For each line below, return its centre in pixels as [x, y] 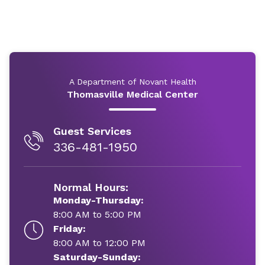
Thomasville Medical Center [132, 94]
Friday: [70, 229]
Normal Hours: [91, 187]
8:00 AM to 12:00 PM [99, 243]
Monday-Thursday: [98, 200]
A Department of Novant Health [132, 82]
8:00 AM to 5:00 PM [97, 214]
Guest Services [92, 131]
